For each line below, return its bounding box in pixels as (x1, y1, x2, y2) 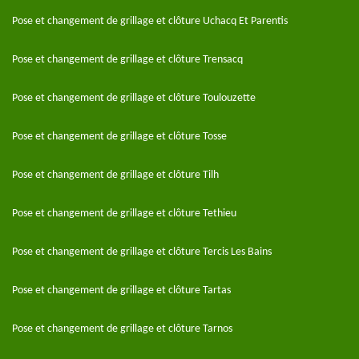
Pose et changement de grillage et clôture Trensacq (12, 54, 243, 66)
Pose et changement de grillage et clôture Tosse (12, 131, 227, 143)
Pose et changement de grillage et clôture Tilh (12, 169, 219, 181)
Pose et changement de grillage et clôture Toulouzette (12, 92, 256, 104)
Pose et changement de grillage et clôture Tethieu (12, 208, 236, 220)
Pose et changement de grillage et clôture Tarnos (12, 323, 232, 335)
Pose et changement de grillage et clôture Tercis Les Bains (12, 246, 272, 258)
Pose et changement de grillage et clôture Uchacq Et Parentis (12, 15, 288, 27)
